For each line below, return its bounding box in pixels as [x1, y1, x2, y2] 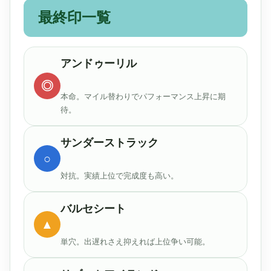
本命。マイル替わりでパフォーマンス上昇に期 [60, 91, 226, 101]
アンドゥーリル [60, 57, 137, 70]
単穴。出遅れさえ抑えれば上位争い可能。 [60, 237, 210, 246]
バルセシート [60, 202, 126, 215]
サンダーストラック [60, 136, 158, 149]
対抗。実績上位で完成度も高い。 [60, 171, 178, 180]
